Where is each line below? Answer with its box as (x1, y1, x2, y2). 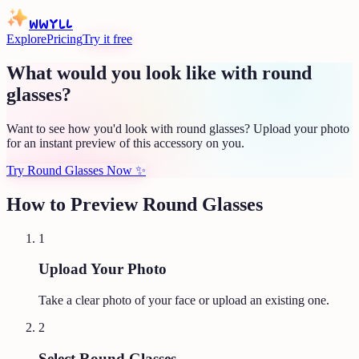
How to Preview (6, 193, 143, 215)
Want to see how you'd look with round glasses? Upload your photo (6, 121, 349, 135)
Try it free (83, 32, 132, 46)
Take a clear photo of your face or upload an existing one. (38, 293, 329, 308)
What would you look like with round (6, 62, 312, 83)
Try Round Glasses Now (6, 163, 132, 177)
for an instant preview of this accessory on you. (6, 135, 244, 150)
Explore (6, 32, 46, 46)
